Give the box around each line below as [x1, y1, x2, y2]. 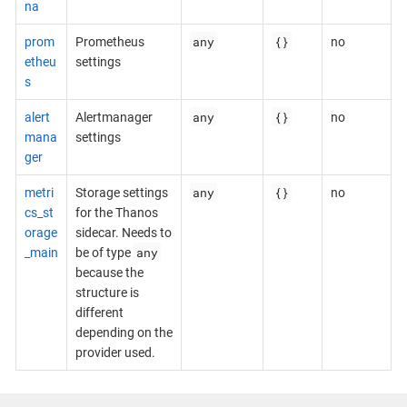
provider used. [74, 344, 155, 360]
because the [74, 264, 144, 280]
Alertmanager [74, 109, 153, 124]
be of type [74, 244, 134, 260]
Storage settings [74, 184, 168, 200]
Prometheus [74, 34, 144, 49]
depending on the [74, 324, 173, 340]
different [74, 304, 124, 320]
